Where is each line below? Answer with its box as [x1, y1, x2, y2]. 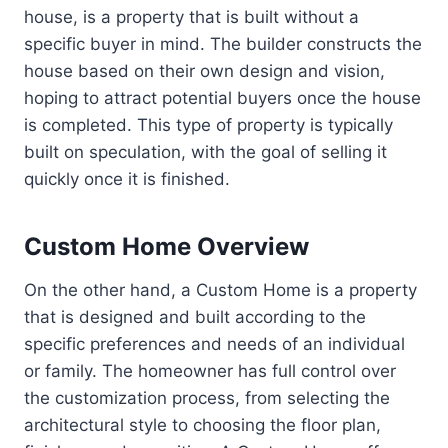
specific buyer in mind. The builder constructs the [24, 34, 422, 55]
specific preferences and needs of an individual [24, 334, 405, 355]
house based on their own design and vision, [24, 61, 385, 82]
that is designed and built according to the [24, 307, 366, 328]
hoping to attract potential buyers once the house [24, 88, 421, 109]
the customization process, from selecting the [24, 388, 390, 409]
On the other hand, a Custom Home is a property [24, 280, 417, 301]
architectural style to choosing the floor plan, [24, 415, 381, 436]
